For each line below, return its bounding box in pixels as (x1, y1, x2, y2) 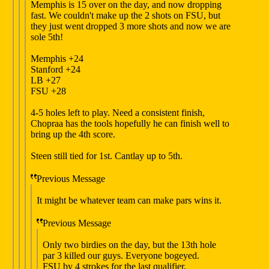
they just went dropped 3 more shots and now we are (31, 21, 231, 32)
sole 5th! (31, 32, 63, 43)
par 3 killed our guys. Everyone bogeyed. (43, 250, 199, 261)
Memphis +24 (31, 53, 83, 64)
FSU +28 (31, 86, 66, 97)
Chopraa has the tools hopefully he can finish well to (31, 118, 229, 129)
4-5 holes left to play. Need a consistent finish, (31, 107, 205, 118)
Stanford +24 (31, 64, 80, 75)
